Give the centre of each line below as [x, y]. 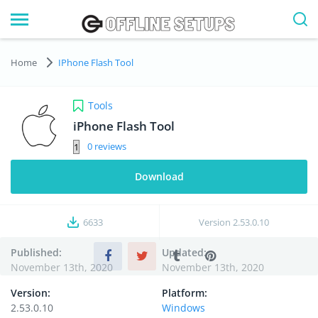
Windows [183, 308]
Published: [36, 252]
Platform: [185, 293]
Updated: [184, 252]
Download [159, 176]
